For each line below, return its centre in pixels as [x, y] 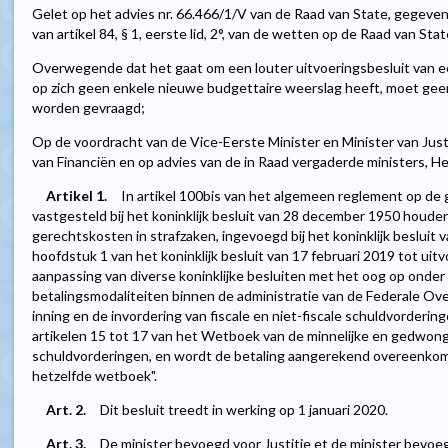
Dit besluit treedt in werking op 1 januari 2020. [244, 410]
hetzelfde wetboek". [94, 376]
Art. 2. [66, 410]
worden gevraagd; [88, 108]
